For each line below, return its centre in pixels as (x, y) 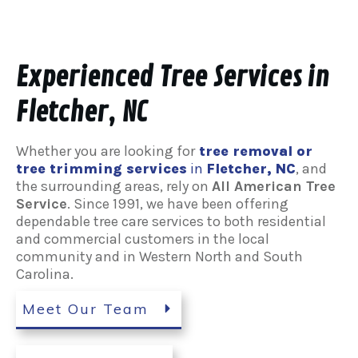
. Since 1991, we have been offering (178, 203)
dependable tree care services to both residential (171, 221)
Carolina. (45, 274)
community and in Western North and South (159, 256)
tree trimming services (101, 168)
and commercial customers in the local (143, 239)
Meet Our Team (86, 308)
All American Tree (274, 186)
